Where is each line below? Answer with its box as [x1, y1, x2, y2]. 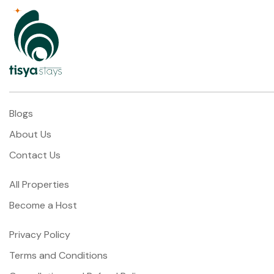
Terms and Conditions [9, 249, 108, 262]
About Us [9, 128, 51, 141]
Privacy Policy [9, 228, 70, 242]
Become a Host [9, 199, 77, 212]
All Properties [9, 178, 69, 191]
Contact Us [9, 149, 61, 162]
